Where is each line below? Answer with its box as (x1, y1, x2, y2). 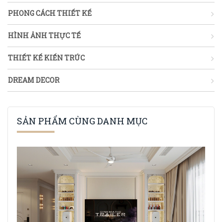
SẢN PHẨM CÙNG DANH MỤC (17, 115, 148, 127)
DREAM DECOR (8, 75, 59, 85)
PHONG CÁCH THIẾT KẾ (8, 8, 92, 18)
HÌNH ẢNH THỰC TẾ (8, 31, 81, 41)
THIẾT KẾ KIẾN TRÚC (8, 53, 85, 63)
